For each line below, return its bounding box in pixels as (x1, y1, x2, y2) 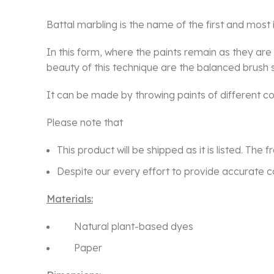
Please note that (46, 116, 123, 129)
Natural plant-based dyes (57, 220, 193, 233)
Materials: (46, 193, 93, 206)
